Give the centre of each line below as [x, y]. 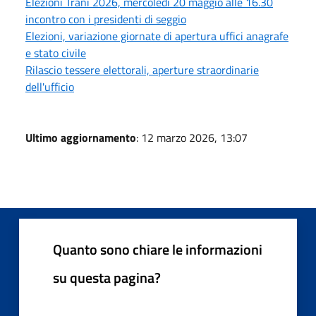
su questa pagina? [107, 277]
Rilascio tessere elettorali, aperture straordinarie [142, 69]
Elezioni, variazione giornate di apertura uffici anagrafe [157, 36]
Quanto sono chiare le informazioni [158, 249]
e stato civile [56, 53]
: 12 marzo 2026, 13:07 [192, 137]
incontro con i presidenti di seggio [106, 19]
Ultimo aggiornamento [81, 137]
